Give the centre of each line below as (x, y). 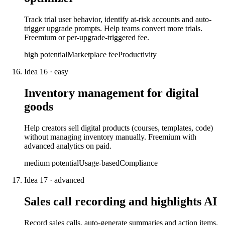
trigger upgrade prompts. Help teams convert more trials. (113, 28)
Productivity (137, 54)
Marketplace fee (93, 54)
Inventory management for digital (111, 93)
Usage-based (99, 163)
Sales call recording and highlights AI (121, 201)
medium (37, 163)
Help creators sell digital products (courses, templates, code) (119, 128)
